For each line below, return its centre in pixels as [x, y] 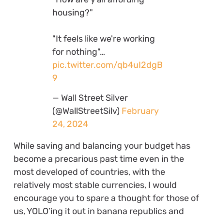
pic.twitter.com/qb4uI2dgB [107, 65]
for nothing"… [78, 52]
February [140, 111]
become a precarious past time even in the [99, 159]
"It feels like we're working [103, 39]
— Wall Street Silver [90, 98]
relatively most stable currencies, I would [95, 185]
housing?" [72, 12]
